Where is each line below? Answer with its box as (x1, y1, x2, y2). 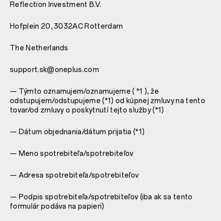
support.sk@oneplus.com (10, 65, 100, 74)
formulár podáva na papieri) (10, 202, 105, 211)
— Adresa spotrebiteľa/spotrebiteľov (10, 171, 139, 180)
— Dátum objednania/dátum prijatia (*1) (10, 127, 145, 136)
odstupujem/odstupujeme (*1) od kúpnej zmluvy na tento (10, 96, 205, 105)
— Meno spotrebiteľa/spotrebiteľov (10, 149, 134, 158)
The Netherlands (10, 43, 69, 52)
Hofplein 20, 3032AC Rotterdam (10, 22, 123, 31)
